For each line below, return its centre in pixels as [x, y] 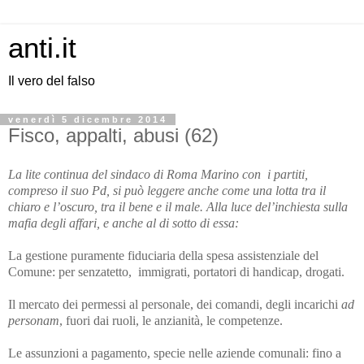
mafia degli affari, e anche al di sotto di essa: [123, 223]
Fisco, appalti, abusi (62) [113, 135]
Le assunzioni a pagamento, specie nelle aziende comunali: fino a [175, 353]
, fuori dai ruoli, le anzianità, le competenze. [171, 320]
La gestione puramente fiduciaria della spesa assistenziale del [163, 255]
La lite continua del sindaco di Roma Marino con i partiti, [158, 174]
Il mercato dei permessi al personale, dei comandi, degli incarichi [175, 304]
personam [34, 320]
